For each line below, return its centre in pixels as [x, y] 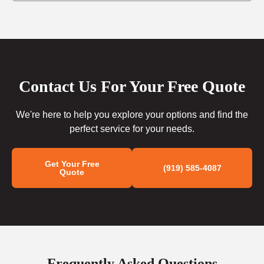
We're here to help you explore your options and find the [132, 115]
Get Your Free [72, 164]
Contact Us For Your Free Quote [132, 87]
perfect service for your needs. [132, 129]
